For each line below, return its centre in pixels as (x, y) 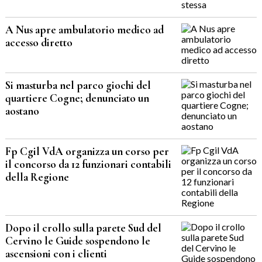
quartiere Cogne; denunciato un (77, 99)
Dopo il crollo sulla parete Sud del (83, 228)
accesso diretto (39, 43)
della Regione (37, 177)
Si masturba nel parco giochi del (78, 86)
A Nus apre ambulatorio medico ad (84, 30)
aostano (22, 111)
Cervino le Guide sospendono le (77, 241)
